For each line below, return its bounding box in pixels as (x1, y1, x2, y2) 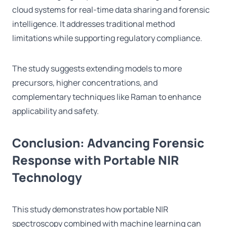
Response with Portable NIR (12, 152, 179, 169)
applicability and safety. (12, 105, 99, 117)
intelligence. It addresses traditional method (12, 18, 175, 30)
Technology (12, 169, 82, 186)
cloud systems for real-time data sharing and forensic (12, 4, 210, 16)
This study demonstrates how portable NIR (12, 204, 168, 215)
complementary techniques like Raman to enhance (12, 91, 201, 103)
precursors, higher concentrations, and (12, 77, 158, 89)
